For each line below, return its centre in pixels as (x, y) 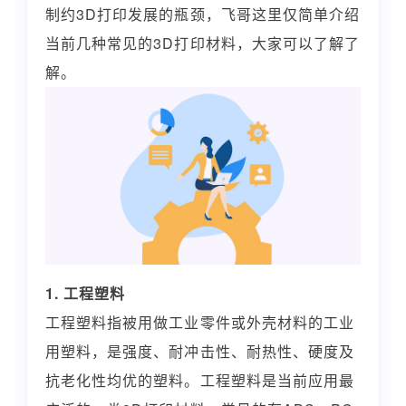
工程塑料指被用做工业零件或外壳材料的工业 (200, 322)
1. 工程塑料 (86, 293)
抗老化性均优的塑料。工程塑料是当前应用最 (200, 380)
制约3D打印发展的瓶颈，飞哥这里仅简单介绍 (203, 14)
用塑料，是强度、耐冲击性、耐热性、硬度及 (200, 351)
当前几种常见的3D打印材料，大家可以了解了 (203, 43)
